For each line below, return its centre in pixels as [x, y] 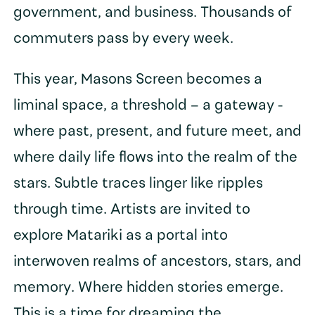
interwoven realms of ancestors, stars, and [157, 262]
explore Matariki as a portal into [120, 236]
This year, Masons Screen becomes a [137, 79]
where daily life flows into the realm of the [155, 157]
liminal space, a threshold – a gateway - [148, 105]
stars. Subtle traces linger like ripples [138, 184]
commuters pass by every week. [123, 39]
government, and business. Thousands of [152, 13]
